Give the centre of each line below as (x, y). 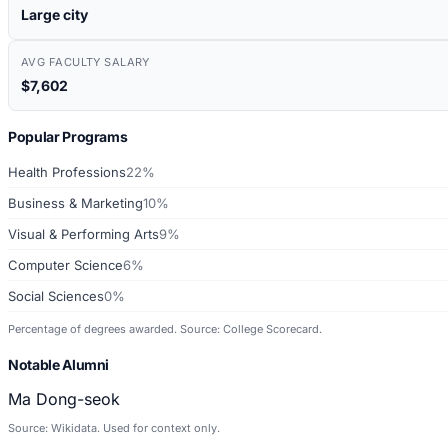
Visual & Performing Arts (83, 233)
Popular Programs (68, 136)
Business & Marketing (75, 202)
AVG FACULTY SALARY (85, 61)
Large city (54, 14)
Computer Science (65, 264)
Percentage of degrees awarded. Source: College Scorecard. (165, 328)
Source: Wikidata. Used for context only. (114, 427)
